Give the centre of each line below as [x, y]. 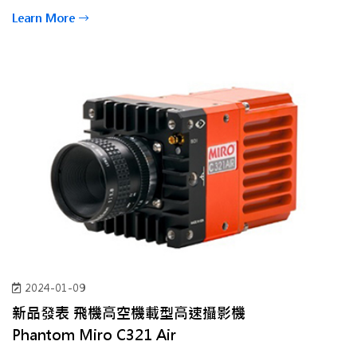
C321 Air [146, 335]
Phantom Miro [64, 335]
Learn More [43, 18]
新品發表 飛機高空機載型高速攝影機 [129, 314]
